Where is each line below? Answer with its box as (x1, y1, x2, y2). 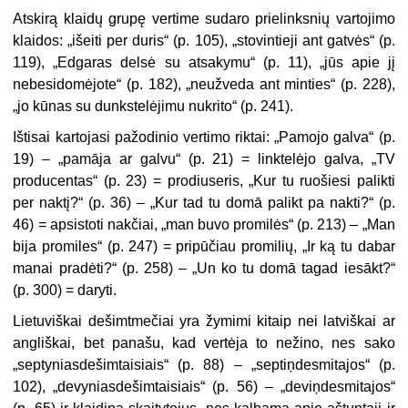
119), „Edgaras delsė (13, 55, 165, 71)
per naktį (13, 195, 71, 211)
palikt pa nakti (267, 195, 361, 211)
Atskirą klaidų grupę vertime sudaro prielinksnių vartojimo (13, 11, 395, 27)
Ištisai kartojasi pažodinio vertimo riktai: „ (13, 129, 280, 146)
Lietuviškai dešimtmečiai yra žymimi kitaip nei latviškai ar (13, 313, 395, 330)
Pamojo (279, 129, 330, 146)
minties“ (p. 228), (279, 76, 395, 93)
